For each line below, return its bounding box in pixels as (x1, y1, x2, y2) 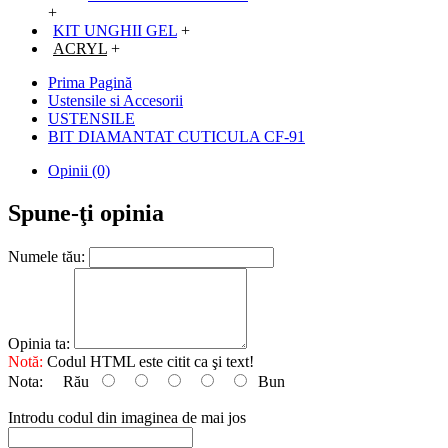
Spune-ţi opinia (8, 199, 164, 226)
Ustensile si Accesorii (48, 92, 183, 109)
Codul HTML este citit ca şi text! (43, 352, 254, 370)
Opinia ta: (8, 334, 70, 352)
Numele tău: (8, 247, 85, 265)
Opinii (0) (48, 162, 110, 179)
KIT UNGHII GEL (53, 22, 177, 39)
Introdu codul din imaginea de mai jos (8, 408, 246, 426)
